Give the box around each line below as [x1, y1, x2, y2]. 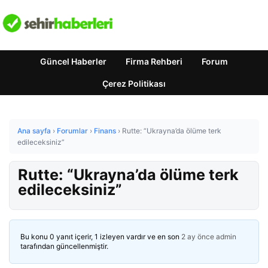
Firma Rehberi [126, 56, 182, 66]
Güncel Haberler [40, 56, 106, 66]
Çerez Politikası [102, 78, 166, 89]
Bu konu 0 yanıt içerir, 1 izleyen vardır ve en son [20, 232, 181, 241]
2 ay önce [181, 232, 214, 241]
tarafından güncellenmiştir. [20, 242, 108, 251]
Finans [94, 126, 116, 135]
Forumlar [57, 126, 88, 135]
